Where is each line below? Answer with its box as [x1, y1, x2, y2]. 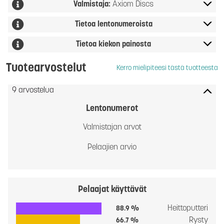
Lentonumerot [86, 104, 138, 113]
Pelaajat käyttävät [77, 185, 146, 194]
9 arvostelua [12, 86, 54, 94]
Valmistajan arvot [82, 123, 141, 131]
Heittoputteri [167, 204, 208, 212]
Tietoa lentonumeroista [74, 20, 152, 28]
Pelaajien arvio [87, 143, 136, 151]
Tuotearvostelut [6, 62, 86, 74]
